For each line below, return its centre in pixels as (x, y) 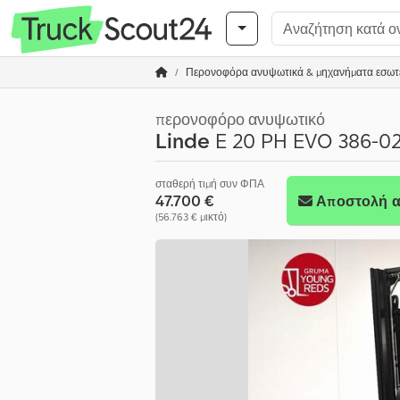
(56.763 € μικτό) (191, 217)
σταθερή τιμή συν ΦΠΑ (210, 183)
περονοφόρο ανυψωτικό (240, 119)
